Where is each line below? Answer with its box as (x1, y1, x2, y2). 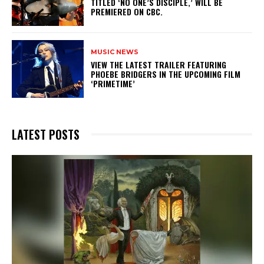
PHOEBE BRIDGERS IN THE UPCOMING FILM (91, 68, 241, 81)
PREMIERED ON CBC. (91, 5, 168, 18)
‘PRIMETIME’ (91, 77, 140, 90)
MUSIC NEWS (91, 48, 139, 57)
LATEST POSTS (12, 125, 80, 143)
